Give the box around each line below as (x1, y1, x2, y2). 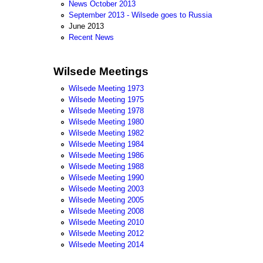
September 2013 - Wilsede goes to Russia (69, 11, 212, 20)
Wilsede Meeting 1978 (69, 106, 144, 115)
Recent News (69, 33, 114, 42)
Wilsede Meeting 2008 (69, 206, 144, 215)
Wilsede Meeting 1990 (69, 173, 144, 182)
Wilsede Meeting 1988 (69, 161, 144, 171)
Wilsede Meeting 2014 (69, 240, 144, 249)
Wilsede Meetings (53, 65, 149, 78)
